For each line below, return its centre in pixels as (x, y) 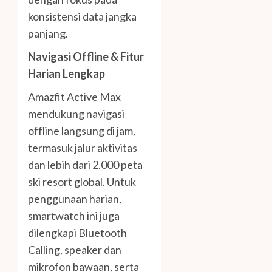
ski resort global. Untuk (82, 182)
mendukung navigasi (76, 114)
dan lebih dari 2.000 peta (85, 165)
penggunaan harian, (75, 199)
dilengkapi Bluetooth (77, 233)
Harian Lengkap (66, 74)
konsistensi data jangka (82, 17)
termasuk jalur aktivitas (83, 148)
